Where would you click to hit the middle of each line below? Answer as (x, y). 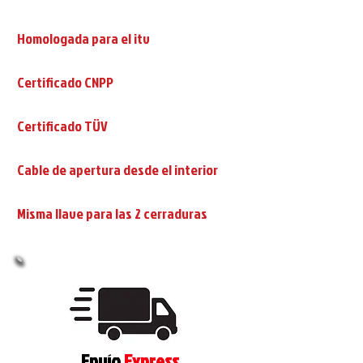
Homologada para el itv (83, 38)
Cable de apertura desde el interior (117, 169)
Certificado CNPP (65, 82)
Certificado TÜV (62, 126)
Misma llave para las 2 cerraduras (112, 213)
